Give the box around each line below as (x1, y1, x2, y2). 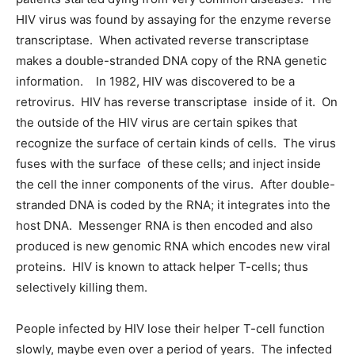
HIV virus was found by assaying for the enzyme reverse (16, 12, 331, 27)
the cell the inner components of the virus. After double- (16, 177, 335, 192)
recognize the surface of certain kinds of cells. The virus (16, 136, 336, 151)
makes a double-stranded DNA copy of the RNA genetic (16, 53, 326, 68)
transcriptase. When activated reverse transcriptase (16, 32, 309, 48)
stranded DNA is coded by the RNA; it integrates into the (16, 197, 330, 212)
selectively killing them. (16, 280, 147, 295)
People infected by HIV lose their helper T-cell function (16, 321, 325, 336)
